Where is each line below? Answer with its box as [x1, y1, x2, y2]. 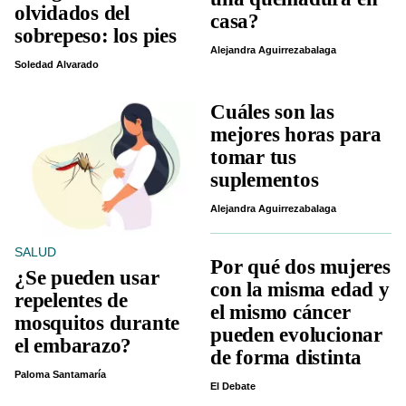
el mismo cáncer [210, 300, 351, 324]
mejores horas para [210, 123, 382, 147]
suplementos [210, 169, 319, 192]
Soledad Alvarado [14, 59, 99, 71]
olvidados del [14, 2, 130, 25]
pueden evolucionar [210, 323, 382, 346]
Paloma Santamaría [14, 369, 106, 381]
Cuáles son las [210, 101, 334, 124]
